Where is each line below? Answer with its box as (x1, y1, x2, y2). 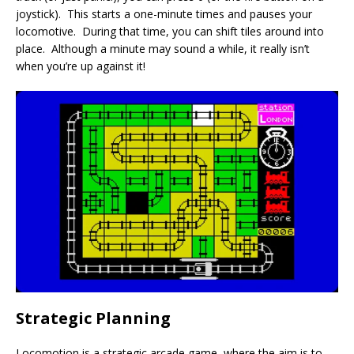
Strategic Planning (16, 307, 171, 329)
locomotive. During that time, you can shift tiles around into (16, 23, 324, 39)
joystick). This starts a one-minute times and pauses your (16, 6, 312, 21)
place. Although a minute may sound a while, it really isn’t (16, 40, 310, 56)
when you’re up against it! (16, 58, 145, 73)
